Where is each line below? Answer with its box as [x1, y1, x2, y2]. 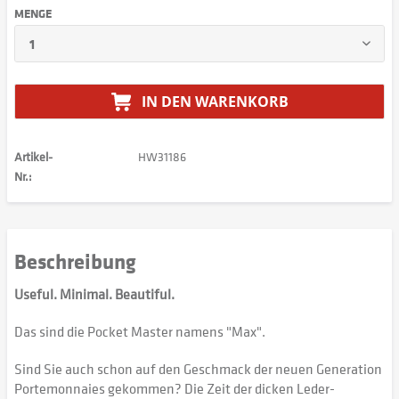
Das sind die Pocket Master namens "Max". [14, 322, 265, 341]
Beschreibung [14, 246, 136, 275]
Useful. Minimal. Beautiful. [14, 284, 175, 304]
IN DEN [141, 92, 191, 111]
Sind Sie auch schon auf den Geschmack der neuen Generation [14, 359, 382, 379]
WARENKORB [194, 92, 289, 111]
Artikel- [14, 148, 53, 165]
